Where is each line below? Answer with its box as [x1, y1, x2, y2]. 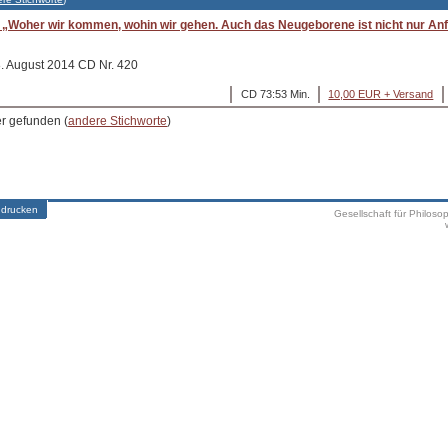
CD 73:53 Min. [240, 88, 310, 101]
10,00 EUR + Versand [328, 88, 434, 101]
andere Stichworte [68, 114, 168, 129]
